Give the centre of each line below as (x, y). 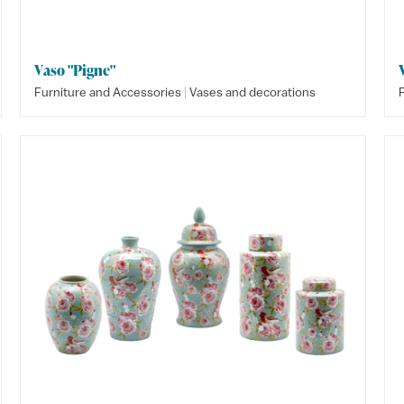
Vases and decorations (253, 92)
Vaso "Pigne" (75, 70)
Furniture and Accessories (108, 92)
